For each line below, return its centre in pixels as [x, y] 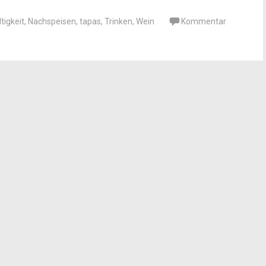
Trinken [118, 21]
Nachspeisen [52, 21]
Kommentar [204, 21]
